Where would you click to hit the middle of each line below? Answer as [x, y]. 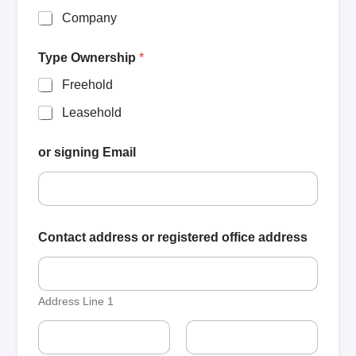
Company [90, 18]
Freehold [88, 85]
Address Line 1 [76, 301]
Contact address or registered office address [173, 237]
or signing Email [87, 152]
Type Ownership [89, 58]
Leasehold [92, 112]
